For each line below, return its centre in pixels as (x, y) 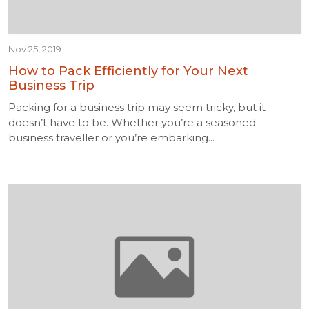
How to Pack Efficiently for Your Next (128, 71)
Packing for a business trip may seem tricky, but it (137, 107)
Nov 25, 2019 (35, 49)
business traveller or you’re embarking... (111, 138)
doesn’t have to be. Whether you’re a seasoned (132, 122)
